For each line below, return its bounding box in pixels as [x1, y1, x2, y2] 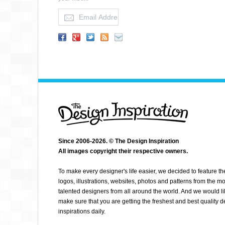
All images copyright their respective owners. [58, 148, 188, 155]
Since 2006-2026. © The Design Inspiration [58, 138, 179, 145]
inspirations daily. [58, 208, 105, 215]
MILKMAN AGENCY [171, 87, 217, 93]
